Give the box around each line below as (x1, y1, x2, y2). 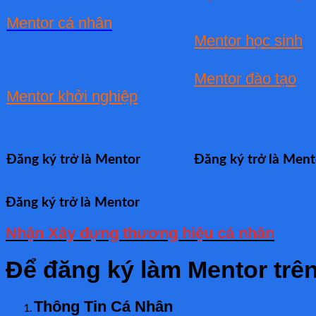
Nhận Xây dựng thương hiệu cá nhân (6, 224, 274, 242)
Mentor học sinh (194, 31, 303, 49)
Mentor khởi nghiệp (6, 87, 138, 105)
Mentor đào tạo (194, 69, 296, 87)
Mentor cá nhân (6, 13, 112, 32)
